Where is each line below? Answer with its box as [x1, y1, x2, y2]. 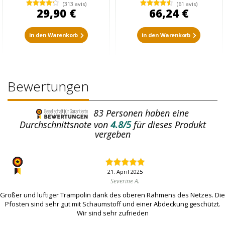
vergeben [94, 128, 131, 141]
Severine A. [110, 177, 140, 186]
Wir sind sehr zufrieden [76, 208, 149, 218]
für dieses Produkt [133, 119, 206, 131]
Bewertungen [8, 77, 89, 96]
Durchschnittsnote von [19, 119, 108, 131]
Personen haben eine [103, 106, 189, 119]
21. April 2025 [107, 168, 143, 176]
